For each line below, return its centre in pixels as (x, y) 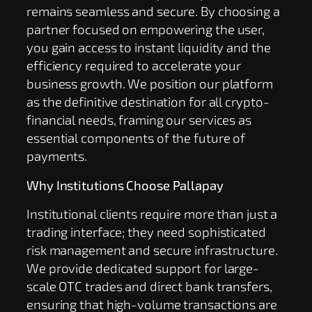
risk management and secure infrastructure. (152, 250)
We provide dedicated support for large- (143, 268)
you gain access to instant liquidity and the (149, 47)
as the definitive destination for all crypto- (148, 101)
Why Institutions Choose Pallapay (125, 185)
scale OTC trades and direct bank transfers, (149, 286)
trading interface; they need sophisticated (146, 232)
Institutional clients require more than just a (152, 214)
